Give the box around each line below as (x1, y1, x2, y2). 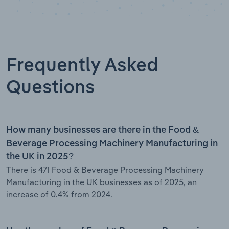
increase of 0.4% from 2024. (6, 189, 112, 199)
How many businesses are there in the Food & (6, 125, 199, 135)
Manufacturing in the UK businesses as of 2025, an (6, 176, 197, 187)
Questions (6, 78, 95, 97)
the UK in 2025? (6, 152, 74, 162)
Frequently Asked (6, 56, 158, 75)
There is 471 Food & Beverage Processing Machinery (6, 164, 204, 175)
